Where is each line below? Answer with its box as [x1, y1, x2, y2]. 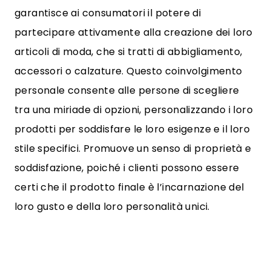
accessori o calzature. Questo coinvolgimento [15, 64, 243, 78]
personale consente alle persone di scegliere [15, 83, 240, 97]
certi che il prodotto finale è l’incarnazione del [15, 180, 244, 194]
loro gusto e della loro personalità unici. [15, 200, 210, 214]
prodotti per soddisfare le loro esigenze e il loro [15, 122, 250, 136]
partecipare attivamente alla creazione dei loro [15, 25, 253, 39]
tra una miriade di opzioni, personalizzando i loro [15, 103, 253, 117]
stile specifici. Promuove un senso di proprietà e [15, 142, 252, 155]
